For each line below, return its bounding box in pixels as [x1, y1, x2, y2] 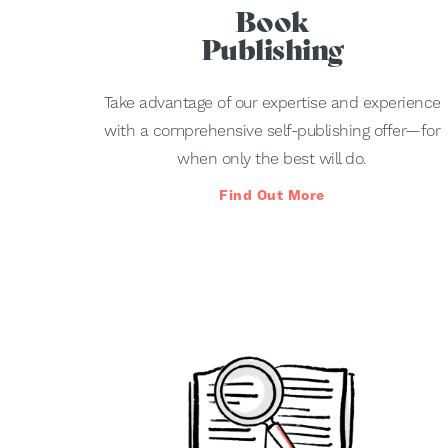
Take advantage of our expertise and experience [103, 93, 441, 113]
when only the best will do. [177, 149, 367, 169]
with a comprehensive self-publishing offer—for [104, 121, 440, 141]
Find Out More [219, 187, 325, 204]
